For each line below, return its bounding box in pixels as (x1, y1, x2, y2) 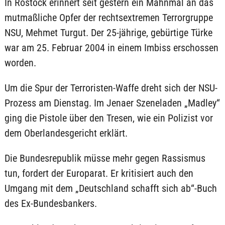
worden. (4, 57, 36, 69)
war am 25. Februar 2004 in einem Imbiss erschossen (4, 42, 218, 54)
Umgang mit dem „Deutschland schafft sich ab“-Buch (4, 182, 217, 194)
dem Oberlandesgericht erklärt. (4, 127, 128, 139)
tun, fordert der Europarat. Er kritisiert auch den (4, 167, 193, 179)
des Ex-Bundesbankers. (4, 197, 97, 209)
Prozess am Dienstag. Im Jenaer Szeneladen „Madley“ (4, 97, 220, 109)
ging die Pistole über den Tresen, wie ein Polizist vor (4, 112, 213, 124)
